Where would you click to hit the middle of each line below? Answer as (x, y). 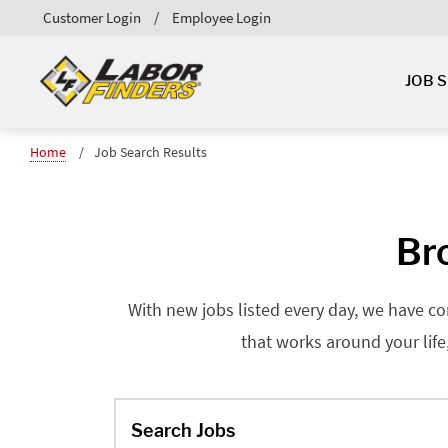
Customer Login (92, 17)
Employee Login (221, 17)
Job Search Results (150, 151)
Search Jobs (183, 430)
